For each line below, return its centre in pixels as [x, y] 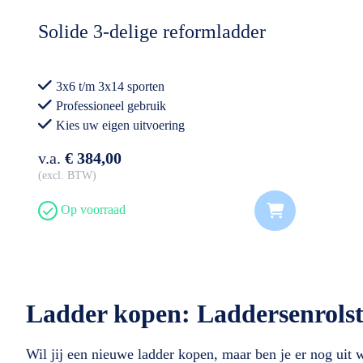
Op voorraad [92, 209]
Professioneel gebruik [111, 105]
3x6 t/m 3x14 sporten [110, 86]
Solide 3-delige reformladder [152, 31]
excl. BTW [67, 175]
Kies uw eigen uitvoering [120, 125]
